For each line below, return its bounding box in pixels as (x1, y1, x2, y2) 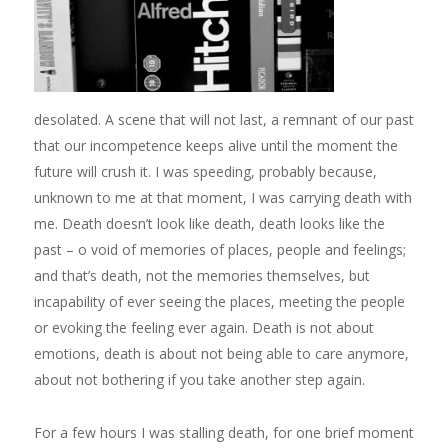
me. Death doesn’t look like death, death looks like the (33, 214, 385, 234)
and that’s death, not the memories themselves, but (33, 266, 370, 286)
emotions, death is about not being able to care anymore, (33, 344, 409, 364)
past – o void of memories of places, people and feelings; (33, 240, 406, 260)
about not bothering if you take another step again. (33, 370, 365, 390)
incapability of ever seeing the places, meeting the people (33, 292, 405, 312)
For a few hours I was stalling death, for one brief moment (33, 423, 414, 443)
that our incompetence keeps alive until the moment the (33, 136, 398, 156)
